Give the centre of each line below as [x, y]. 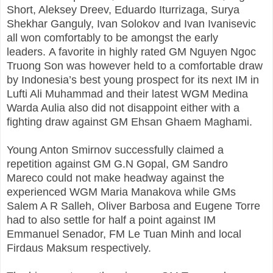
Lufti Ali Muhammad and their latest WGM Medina [127, 94]
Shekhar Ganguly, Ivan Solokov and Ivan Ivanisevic [131, 23]
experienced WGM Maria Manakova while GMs [121, 192]
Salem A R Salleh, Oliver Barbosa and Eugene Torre [133, 206]
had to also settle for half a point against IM [111, 220]
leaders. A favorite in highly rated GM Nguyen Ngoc [131, 51]
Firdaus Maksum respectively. [79, 248]
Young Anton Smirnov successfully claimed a [115, 150]
